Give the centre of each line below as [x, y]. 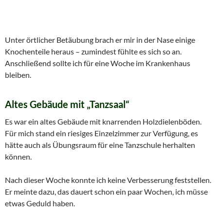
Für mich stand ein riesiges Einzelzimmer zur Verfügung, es [101, 133]
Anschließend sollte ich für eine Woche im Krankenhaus [98, 63]
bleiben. [18, 74]
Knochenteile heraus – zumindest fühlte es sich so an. [93, 51]
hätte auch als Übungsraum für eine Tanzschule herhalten [100, 145]
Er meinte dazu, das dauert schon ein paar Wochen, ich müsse [106, 191]
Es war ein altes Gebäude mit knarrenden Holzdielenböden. [103, 121]
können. [18, 156]
